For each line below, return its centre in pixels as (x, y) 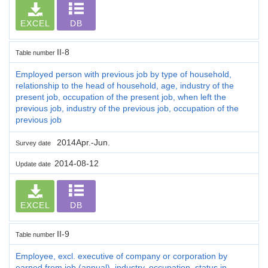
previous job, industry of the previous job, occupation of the (127, 108)
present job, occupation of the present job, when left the (121, 97)
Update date (35, 164)
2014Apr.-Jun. (82, 142)
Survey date (35, 143)
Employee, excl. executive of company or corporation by (121, 256)
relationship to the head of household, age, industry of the (125, 85)
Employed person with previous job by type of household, (124, 74)
